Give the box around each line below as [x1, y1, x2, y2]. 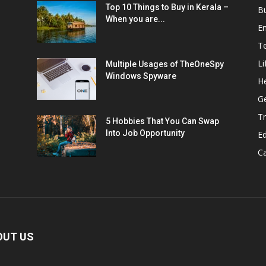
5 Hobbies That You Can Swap [106, 116, 219, 126]
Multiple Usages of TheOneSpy [106, 59, 224, 69]
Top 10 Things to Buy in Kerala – [106, 2, 229, 12]
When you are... [106, 14, 165, 24]
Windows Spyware [106, 71, 176, 81]
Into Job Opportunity [106, 128, 185, 138]
